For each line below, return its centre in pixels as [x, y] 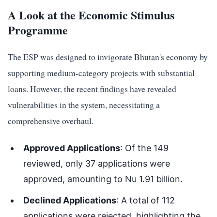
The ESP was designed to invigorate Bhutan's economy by [108, 57]
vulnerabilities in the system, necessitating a [84, 105]
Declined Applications [70, 200]
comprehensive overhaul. [51, 121]
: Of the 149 [144, 148]
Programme [38, 30]
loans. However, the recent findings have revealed [92, 89]
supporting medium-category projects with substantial [101, 73]
